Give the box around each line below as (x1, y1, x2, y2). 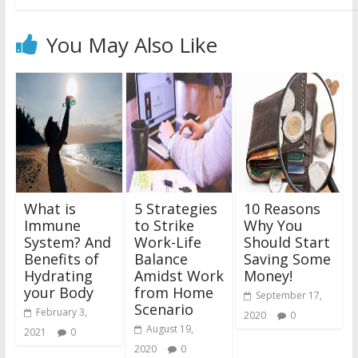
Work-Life (133, 233, 201, 253)
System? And (23, 233, 111, 253)
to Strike (133, 216, 194, 236)
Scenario (133, 300, 193, 320)
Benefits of (23, 249, 99, 269)
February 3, (35, 305, 87, 320)
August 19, (145, 322, 193, 336)
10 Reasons (244, 199, 321, 219)
